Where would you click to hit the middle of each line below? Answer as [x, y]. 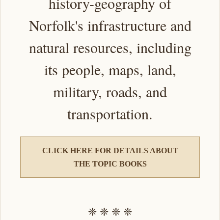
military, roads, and [110, 91]
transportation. [110, 113]
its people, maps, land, [110, 69]
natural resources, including [110, 47]
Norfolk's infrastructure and [110, 25]
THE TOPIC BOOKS [110, 164]
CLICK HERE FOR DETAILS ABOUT [110, 150]
